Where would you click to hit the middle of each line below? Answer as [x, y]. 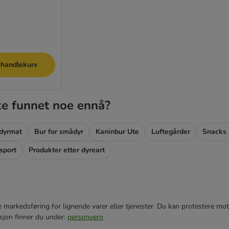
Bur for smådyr [59, 132]
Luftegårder [171, 132]
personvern [85, 217]
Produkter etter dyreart [67, 150]
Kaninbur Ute [117, 132]
